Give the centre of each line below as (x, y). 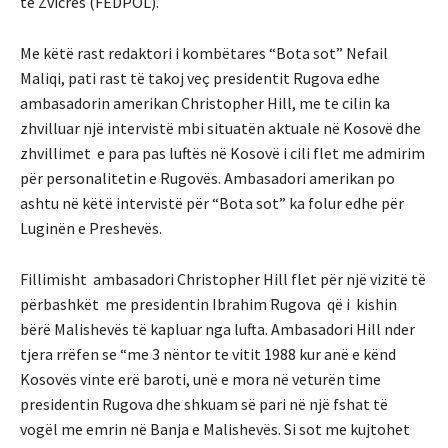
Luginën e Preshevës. (91, 228)
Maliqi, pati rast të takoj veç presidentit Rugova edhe (200, 78)
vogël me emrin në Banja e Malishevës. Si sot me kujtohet (215, 429)
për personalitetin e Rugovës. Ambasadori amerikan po (207, 178)
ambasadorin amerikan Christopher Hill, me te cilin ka (205, 103)
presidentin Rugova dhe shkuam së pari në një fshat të (204, 404)
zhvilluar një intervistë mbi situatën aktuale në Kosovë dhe (220, 128)
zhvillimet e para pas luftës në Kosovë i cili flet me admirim (222, 153)
